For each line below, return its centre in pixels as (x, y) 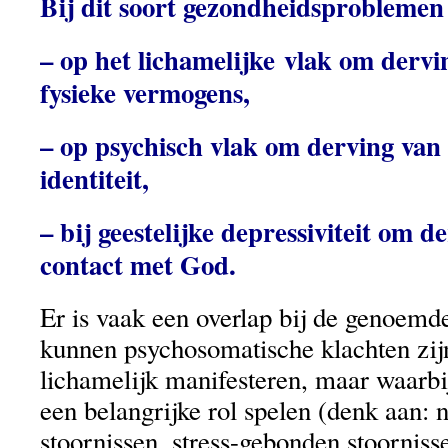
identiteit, (94, 178)
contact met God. (138, 264)
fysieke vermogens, (145, 92)
